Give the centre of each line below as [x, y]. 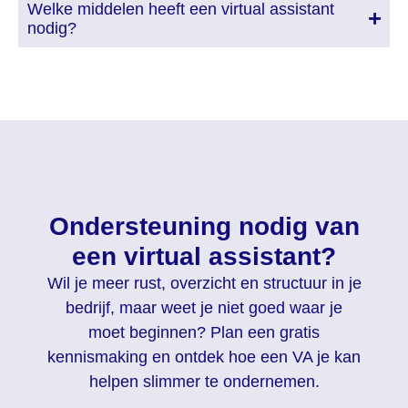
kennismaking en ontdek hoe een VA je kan [204, 357]
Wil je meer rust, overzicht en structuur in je [204, 283]
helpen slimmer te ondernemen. [204, 381]
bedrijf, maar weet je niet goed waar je [204, 307]
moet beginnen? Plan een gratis [204, 332]
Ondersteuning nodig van [204, 226]
